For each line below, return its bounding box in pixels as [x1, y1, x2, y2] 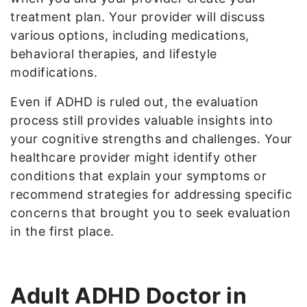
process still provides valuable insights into [10, 112, 273, 127]
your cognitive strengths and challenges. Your [10, 131, 293, 146]
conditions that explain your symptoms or [10, 168, 267, 183]
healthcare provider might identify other [10, 149, 257, 164]
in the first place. [10, 223, 114, 238]
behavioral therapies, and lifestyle [10, 46, 217, 61]
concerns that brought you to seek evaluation [10, 205, 291, 220]
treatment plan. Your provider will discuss [10, 9, 265, 24]
